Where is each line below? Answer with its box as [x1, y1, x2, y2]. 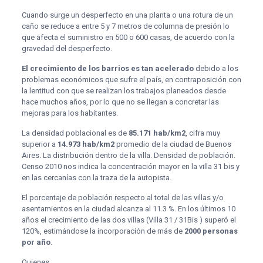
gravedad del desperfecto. [21, 43, 112, 53]
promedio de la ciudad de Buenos [114, 139, 231, 149]
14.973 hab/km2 [57, 139, 114, 149]
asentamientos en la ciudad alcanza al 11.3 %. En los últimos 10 [21, 204, 235, 213]
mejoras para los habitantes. [21, 108, 118, 117]
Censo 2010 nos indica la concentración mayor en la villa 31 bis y [21, 161, 240, 171]
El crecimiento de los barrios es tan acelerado [21, 63, 194, 73]
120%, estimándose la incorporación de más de [21, 226, 184, 235]
